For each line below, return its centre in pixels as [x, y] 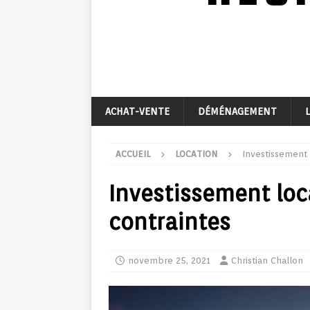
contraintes [170, 222]
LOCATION [196, 154]
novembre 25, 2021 [169, 261]
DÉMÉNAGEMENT [237, 111]
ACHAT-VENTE [137, 111]
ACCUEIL [133, 154]
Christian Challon [267, 261]
